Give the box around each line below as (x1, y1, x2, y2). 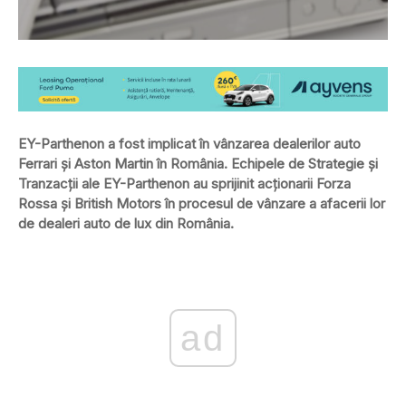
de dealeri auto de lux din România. (18, 214, 234, 232)
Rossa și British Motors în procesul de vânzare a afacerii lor (18, 194, 385, 212)
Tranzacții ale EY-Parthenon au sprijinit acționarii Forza (18, 174, 351, 192)
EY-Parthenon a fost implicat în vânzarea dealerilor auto (18, 134, 361, 152)
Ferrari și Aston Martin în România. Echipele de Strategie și (18, 154, 378, 172)
